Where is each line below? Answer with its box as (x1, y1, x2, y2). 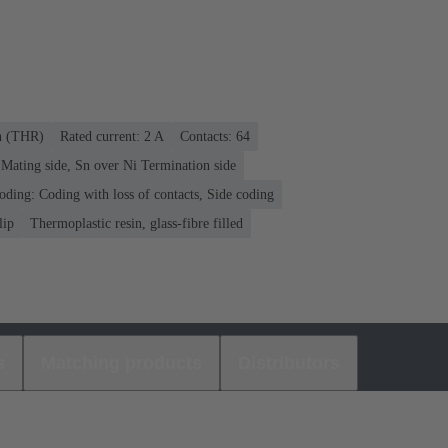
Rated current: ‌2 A (60, 128, 164, 144)
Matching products (41, 352, 202, 373)
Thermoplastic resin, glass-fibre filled (30, 215, 243, 231)
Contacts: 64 (180, 128, 250, 144)
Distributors (238, 352, 340, 373)
